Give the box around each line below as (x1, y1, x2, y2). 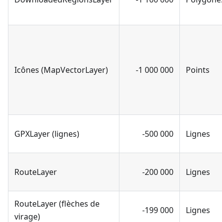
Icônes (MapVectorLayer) (14, 64, 108, 75)
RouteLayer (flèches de (14, 198, 100, 209)
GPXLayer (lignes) (14, 128, 79, 139)
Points (186, 64, 210, 75)
